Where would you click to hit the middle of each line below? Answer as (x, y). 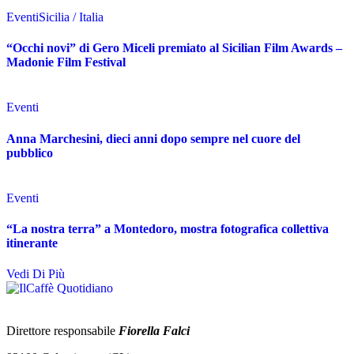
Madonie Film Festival (66, 62)
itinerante (32, 243)
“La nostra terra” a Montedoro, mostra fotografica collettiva (168, 229)
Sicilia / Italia (71, 17)
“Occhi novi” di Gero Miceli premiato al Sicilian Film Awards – (174, 48)
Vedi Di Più (36, 274)
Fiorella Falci (154, 331)
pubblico (30, 153)
